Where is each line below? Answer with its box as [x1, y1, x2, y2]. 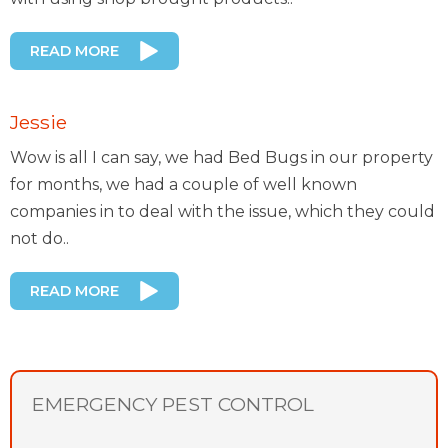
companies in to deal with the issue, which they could [10, 202, 435, 222]
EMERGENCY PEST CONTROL [32, 392, 314, 417]
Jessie [10, 110, 67, 135]
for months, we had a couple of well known [10, 175, 357, 195]
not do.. [10, 229, 69, 249]
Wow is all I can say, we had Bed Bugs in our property [10, 148, 433, 168]
